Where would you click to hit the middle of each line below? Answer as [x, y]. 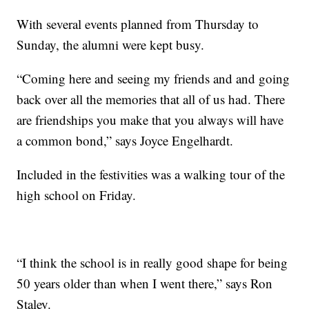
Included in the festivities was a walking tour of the [151, 175]
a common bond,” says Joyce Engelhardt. [125, 141]
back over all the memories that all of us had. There [151, 99]
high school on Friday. [77, 195]
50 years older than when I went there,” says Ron [145, 283]
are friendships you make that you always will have [150, 120]
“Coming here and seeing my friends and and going [153, 79]
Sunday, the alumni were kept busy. [111, 45]
